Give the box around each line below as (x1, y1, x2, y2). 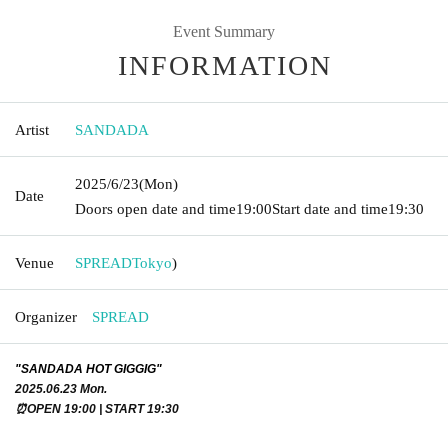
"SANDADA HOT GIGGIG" (15, 361, 162, 376)
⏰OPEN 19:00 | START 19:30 (15, 401, 179, 416)
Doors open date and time (75, 200, 236, 217)
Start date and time (272, 200, 388, 217)
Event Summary (173, 22, 275, 40)
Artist (15, 121, 49, 138)
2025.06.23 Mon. (15, 381, 107, 396)
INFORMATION (118, 49, 332, 81)
